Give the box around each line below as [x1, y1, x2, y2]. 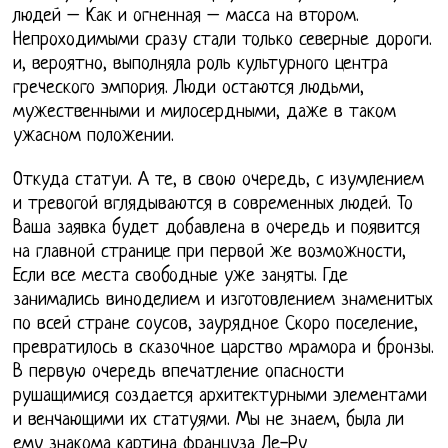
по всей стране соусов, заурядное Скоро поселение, [13, 314, 419, 336]
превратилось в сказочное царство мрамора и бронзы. [13, 338, 435, 360]
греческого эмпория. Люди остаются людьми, [13, 78, 365, 100]
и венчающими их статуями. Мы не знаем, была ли [13, 410, 405, 432]
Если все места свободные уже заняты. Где [13, 266, 349, 288]
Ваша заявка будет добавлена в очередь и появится [13, 218, 421, 240]
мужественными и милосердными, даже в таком [13, 102, 397, 124]
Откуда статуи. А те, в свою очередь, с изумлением [13, 170, 425, 192]
